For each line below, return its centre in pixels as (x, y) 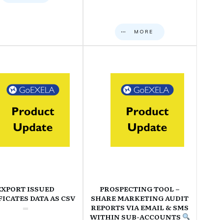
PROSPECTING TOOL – (140, 189)
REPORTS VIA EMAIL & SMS (140, 207)
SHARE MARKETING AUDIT (140, 198)
